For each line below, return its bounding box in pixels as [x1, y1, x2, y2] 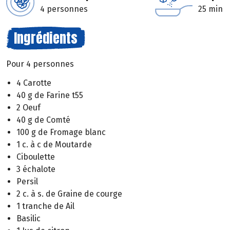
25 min [198, 4, 223, 14]
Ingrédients [14, 28, 78, 48]
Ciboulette [16, 151, 55, 162]
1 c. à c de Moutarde [16, 139, 92, 149]
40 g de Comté [16, 114, 70, 125]
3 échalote [16, 164, 55, 174]
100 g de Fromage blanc [16, 127, 106, 137]
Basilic [16, 213, 41, 223]
